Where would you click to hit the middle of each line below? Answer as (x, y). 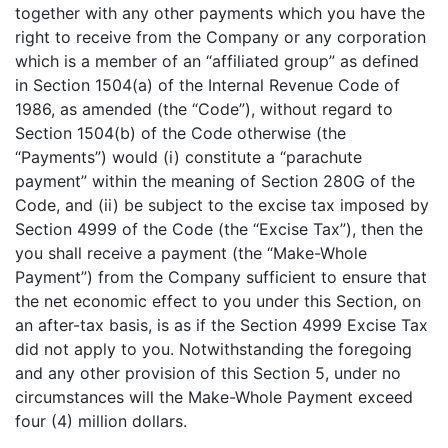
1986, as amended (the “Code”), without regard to (204, 109)
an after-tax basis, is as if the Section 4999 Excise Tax (221, 325)
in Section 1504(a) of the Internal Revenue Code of (207, 85)
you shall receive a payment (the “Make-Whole (191, 253)
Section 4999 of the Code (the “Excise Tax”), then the (219, 229)
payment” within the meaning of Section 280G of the (215, 181)
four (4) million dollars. (101, 421)
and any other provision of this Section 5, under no (208, 373)
